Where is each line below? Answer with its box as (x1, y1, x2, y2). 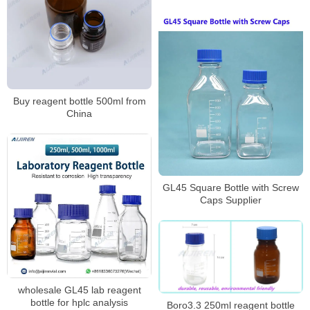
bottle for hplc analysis (30, 297, 128, 308)
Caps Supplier (200, 194, 262, 206)
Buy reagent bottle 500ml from (12, 95, 146, 107)
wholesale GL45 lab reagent (17, 284, 141, 295)
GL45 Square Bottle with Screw (163, 181, 299, 193)
